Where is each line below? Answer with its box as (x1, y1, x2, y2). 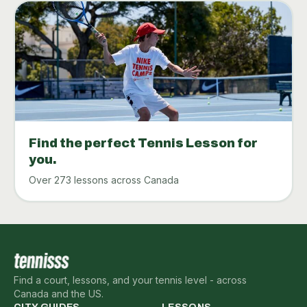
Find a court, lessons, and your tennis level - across (14, 273, 247, 286)
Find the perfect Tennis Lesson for (28, 136, 258, 151)
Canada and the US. (14, 287, 103, 299)
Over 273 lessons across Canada (28, 174, 179, 186)
